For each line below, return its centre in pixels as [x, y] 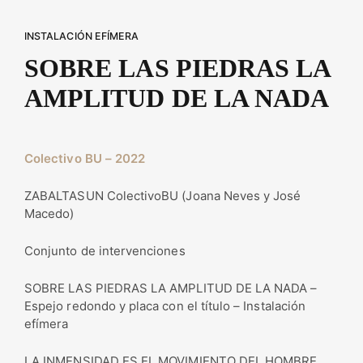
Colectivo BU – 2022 [85, 159]
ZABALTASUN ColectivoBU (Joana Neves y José [163, 196]
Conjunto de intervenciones [105, 251]
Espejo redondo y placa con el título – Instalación [165, 306]
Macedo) [49, 214]
